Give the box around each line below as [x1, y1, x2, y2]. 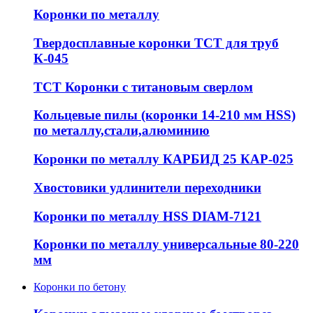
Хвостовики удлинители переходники [34, 180, 261, 195]
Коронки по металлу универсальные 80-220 [34, 237, 299, 252]
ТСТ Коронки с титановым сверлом [34, 79, 253, 94]
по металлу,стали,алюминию [34, 123, 210, 138]
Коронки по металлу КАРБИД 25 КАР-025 [34, 152, 293, 167]
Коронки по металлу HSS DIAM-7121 [34, 208, 261, 224]
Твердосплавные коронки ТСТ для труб [34, 35, 279, 50]
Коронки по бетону [34, 280, 126, 293]
